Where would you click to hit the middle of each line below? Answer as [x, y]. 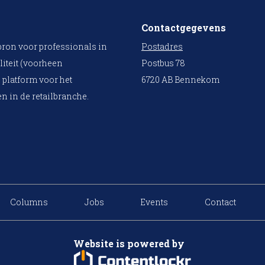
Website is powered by [129, 244]
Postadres [162, 47]
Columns [29, 202]
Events [154, 202]
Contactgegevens [184, 28]
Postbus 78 [163, 63]
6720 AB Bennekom [180, 80]
